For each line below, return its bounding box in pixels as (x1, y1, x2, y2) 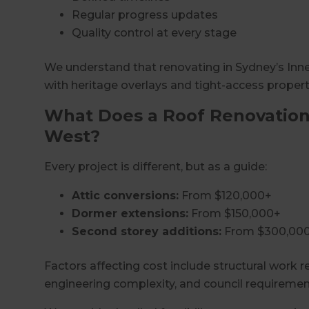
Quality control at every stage (72, 26, 237, 39)
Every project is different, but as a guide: (44, 159, 267, 173)
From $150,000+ (188, 206, 281, 220)
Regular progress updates (72, 8, 218, 21)
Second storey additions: (72, 224, 221, 238)
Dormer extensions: (72, 206, 188, 220)
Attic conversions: (72, 188, 179, 202)
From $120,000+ (179, 188, 272, 202)
